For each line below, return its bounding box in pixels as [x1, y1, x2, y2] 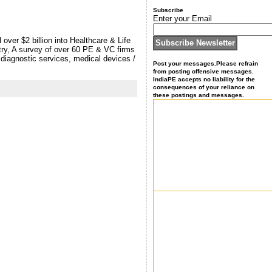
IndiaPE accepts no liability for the [152, 76, 255, 83]
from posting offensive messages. [152, 68, 254, 75]
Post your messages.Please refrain [152, 60, 258, 67]
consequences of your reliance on [152, 84, 254, 90]
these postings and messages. [152, 92, 244, 98]
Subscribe [152, 7, 183, 13]
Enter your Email [152, 14, 212, 23]
